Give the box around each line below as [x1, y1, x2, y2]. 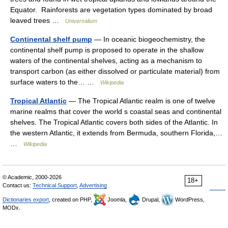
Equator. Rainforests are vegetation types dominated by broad [10, 6, 212, 14]
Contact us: [3, 182, 33, 188]
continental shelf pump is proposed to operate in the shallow [10, 46, 204, 54]
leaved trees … [10, 16, 65, 24]
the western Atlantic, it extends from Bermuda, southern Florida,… [10, 129, 222, 137]
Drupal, [140, 196, 161, 203]
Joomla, [106, 196, 128, 203]
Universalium [65, 18, 97, 24]
